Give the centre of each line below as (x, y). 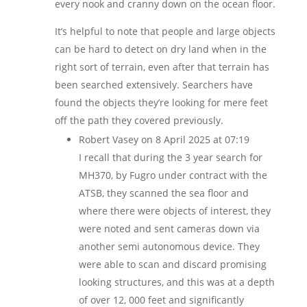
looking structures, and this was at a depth (176, 282)
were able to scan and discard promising (172, 264)
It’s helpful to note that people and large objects (165, 31)
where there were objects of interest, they (174, 211)
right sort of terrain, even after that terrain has (162, 67)
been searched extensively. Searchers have (153, 85)
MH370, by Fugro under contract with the (173, 175)
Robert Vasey (108, 139)
